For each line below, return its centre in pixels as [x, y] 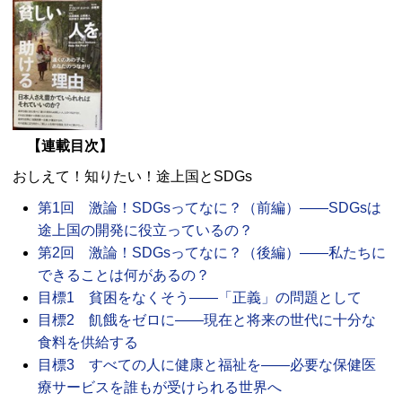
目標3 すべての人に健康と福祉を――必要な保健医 [207, 364]
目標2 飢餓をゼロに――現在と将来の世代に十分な [207, 319]
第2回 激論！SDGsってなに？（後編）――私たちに [212, 252]
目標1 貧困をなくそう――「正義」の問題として [200, 297]
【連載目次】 [70, 145]
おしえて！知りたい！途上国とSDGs [132, 176]
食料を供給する [88, 342]
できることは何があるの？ [124, 275]
